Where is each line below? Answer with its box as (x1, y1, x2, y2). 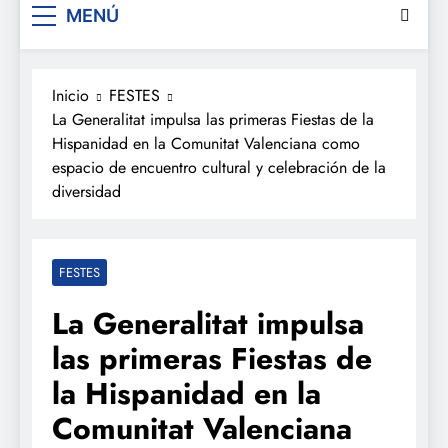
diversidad (52, 179, 121, 203)
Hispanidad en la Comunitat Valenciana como (52, 131, 360, 155)
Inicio (52, 83, 89, 107)
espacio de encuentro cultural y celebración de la (52, 155, 386, 179)
